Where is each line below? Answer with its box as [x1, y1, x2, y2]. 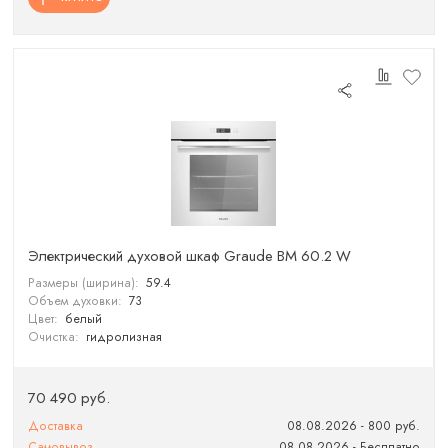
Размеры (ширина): [28, 273, 140, 292]
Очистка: [28, 327, 80, 346]
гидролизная [85, 327, 162, 346]
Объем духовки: [28, 291, 123, 310]
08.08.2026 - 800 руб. [286, 416, 420, 435]
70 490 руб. [28, 386, 111, 409]
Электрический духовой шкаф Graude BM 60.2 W [28, 245, 352, 267]
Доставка [28, 416, 84, 435]
